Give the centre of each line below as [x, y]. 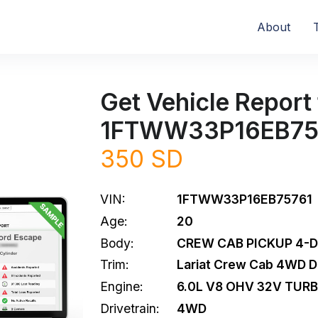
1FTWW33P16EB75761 [245, 199]
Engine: [122, 287]
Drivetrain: [130, 308]
